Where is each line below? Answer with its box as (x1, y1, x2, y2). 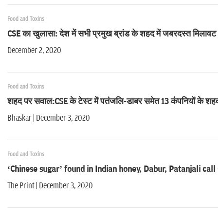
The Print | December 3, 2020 (7, 181, 99, 191)
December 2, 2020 (7, 46, 61, 56)
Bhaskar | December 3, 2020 (7, 113, 96, 124)
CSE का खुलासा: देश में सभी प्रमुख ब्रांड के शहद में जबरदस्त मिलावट (7, 29, 216, 39)
